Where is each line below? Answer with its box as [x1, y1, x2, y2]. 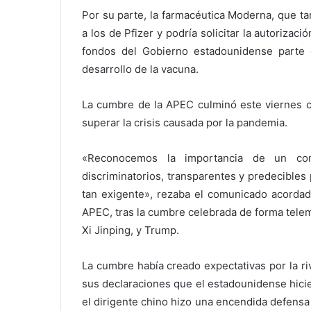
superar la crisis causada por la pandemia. [82, 116, 287, 129]
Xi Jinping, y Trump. [82, 224, 179, 237]
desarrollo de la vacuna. [82, 62, 199, 76]
